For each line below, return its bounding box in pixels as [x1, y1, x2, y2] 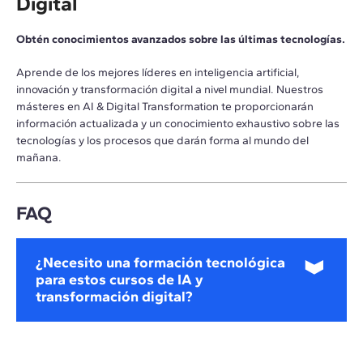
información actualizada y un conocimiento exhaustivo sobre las [16, 116, 340, 130]
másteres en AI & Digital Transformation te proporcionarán [16, 99, 314, 113]
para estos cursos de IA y [36, 270, 203, 288]
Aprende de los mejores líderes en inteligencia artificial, [16, 65, 300, 79]
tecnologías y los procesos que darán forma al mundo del [16, 133, 309, 147]
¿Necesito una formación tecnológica [36, 253, 285, 271]
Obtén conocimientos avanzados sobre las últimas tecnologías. [16, 32, 345, 46]
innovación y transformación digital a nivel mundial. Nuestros [16, 82, 323, 96]
